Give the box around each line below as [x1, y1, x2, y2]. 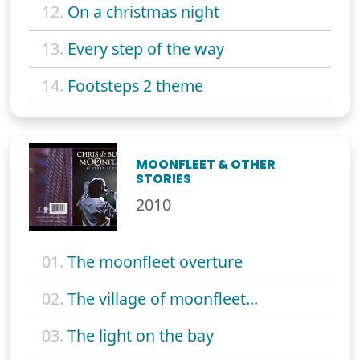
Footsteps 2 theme [67, 74, 203, 96]
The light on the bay [67, 324, 214, 346]
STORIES [136, 170, 192, 187]
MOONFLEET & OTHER [136, 155, 276, 173]
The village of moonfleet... [67, 287, 258, 309]
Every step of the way [67, 37, 224, 59]
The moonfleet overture [67, 250, 243, 272]
